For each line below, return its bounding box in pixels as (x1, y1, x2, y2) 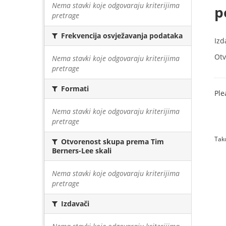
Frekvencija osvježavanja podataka (59, 31, 183, 40)
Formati (59, 84, 89, 93)
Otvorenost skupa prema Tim (59, 137, 164, 146)
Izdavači (59, 199, 89, 208)
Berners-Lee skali (52, 146, 111, 155)
